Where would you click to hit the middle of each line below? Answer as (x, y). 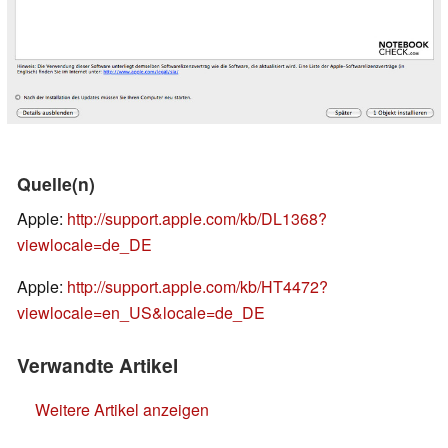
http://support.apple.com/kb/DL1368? (197, 219)
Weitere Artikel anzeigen (122, 410)
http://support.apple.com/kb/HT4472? (197, 287)
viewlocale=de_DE (84, 245)
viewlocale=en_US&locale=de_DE (141, 313)
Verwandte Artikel (97, 365)
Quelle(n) (56, 184)
